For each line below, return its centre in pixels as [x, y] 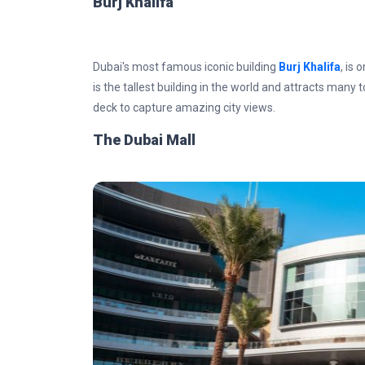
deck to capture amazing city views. [185, 108]
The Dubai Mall [144, 140]
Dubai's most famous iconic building [186, 67]
